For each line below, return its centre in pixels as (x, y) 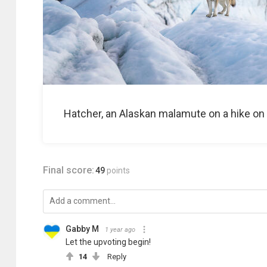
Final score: (69, 170)
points (118, 170)
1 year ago (120, 230)
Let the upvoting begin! (108, 242)
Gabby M (82, 229)
